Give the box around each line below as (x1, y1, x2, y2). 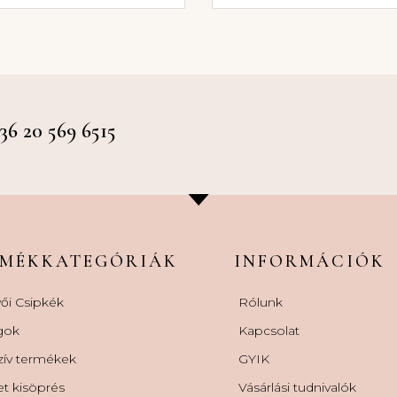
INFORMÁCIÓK (234, 250, 386, 272)
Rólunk (238, 293, 284, 310)
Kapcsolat (238, 322, 300, 339)
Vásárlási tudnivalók (238, 378, 357, 395)
